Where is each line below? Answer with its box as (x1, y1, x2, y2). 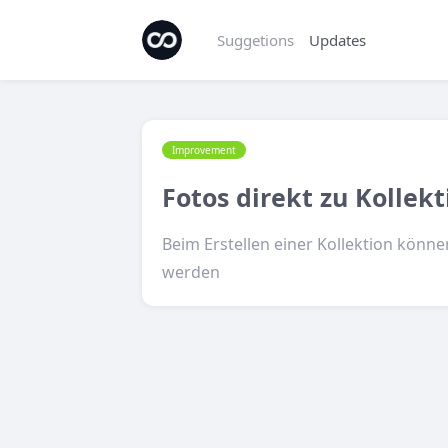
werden (162, 261, 220, 283)
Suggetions (217, 30, 294, 50)
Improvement (172, 143, 236, 157)
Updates (309, 30, 366, 50)
